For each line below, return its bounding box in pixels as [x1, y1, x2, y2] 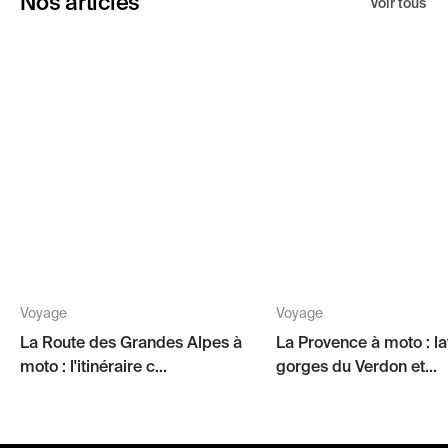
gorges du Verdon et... [276, 360, 437, 376]
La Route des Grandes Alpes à [20, 336, 242, 352]
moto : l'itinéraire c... [20, 360, 167, 376]
